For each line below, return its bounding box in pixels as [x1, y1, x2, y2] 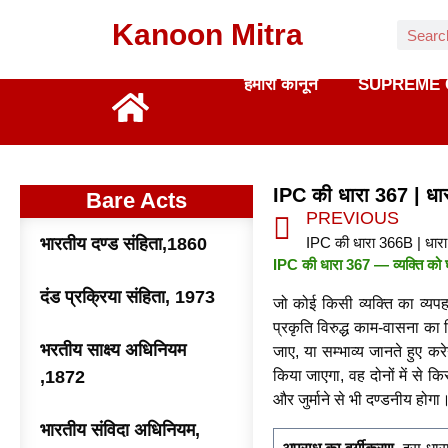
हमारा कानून [243, 75, 318, 94]
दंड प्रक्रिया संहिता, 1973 [40, 287, 215, 307]
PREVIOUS [305, 208, 399, 228]
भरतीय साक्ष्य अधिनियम [40, 340, 186, 360]
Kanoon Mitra [112, 18, 303, 51]
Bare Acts [85, 188, 187, 213]
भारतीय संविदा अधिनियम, [40, 420, 200, 440]
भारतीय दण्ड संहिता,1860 [40, 234, 207, 254]
